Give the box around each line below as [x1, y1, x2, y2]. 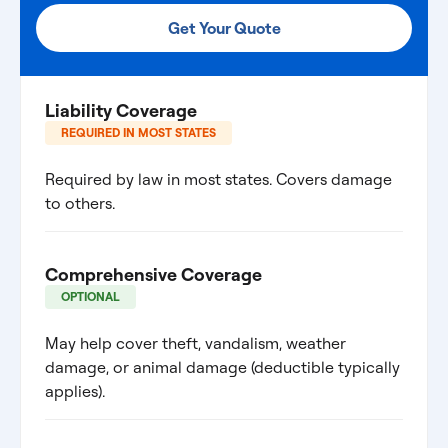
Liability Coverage [45, 99, 197, 122]
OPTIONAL [61, 289, 120, 304]
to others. [45, 193, 115, 213]
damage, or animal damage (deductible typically [45, 357, 400, 377]
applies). [45, 381, 105, 401]
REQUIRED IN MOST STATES [61, 125, 216, 140]
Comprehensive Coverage [45, 263, 262, 286]
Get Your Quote [167, 18, 281, 38]
